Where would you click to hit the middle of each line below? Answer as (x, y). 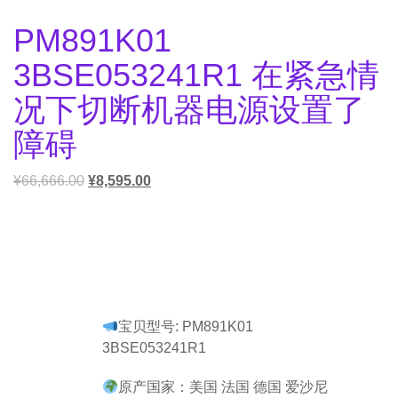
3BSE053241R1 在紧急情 (196, 75)
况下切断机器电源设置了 (189, 110)
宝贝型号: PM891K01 (186, 326)
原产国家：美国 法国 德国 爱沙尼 (223, 387)
